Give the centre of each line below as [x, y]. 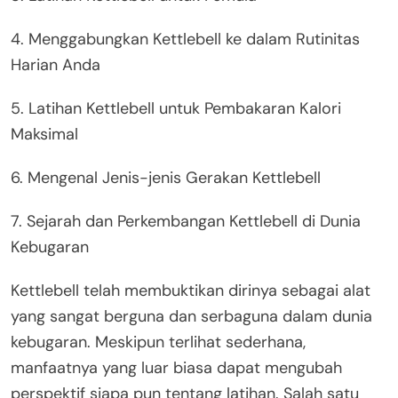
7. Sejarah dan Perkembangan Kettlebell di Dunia [186, 221]
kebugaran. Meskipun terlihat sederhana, [158, 342]
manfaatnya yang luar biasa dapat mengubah [176, 367]
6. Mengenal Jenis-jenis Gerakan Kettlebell [166, 177]
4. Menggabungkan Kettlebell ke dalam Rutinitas [185, 39]
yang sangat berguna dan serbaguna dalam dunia [191, 316]
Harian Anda [56, 64]
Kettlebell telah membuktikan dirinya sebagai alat [191, 290]
